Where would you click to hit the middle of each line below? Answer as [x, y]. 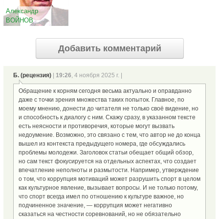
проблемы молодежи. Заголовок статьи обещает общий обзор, [106, 153]
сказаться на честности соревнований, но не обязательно [100, 214]
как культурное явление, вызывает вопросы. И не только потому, [108, 188]
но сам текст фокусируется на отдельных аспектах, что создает [108, 162]
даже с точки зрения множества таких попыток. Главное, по [101, 100]
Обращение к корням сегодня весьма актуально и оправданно [105, 91]
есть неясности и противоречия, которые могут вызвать [97, 126]
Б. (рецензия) [33, 76]
